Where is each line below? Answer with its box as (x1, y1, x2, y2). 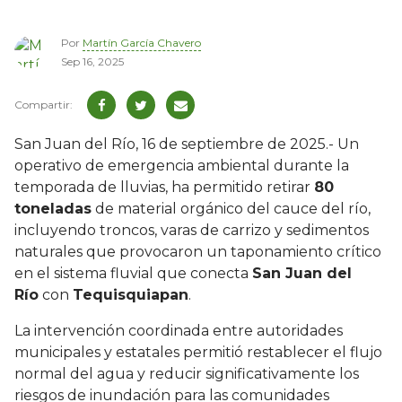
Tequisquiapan (73, 286, 188, 304)
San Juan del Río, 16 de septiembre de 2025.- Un (14, 135, 359, 153)
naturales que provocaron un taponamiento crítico (14, 243, 381, 261)
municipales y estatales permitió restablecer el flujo (14, 344, 382, 362)
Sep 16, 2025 (61, 55, 124, 69)
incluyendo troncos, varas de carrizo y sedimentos (14, 222, 369, 240)
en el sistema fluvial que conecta (14, 265, 252, 283)
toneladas (14, 200, 92, 218)
